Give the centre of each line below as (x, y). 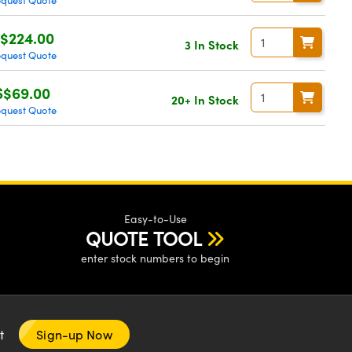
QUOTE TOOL (144, 238)
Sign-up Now (74, 334)
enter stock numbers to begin (155, 258)
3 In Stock (211, 44)
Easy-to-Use (155, 219)
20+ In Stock (205, 99)
